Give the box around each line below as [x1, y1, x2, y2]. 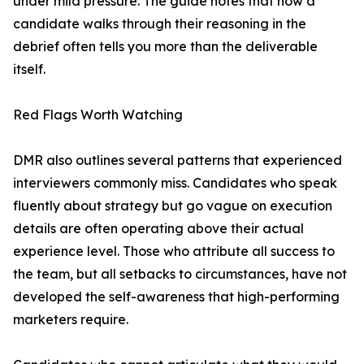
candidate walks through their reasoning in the [13, 15, 306, 32]
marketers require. [13, 311, 128, 327]
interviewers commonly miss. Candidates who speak [13, 175, 337, 191]
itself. [13, 61, 45, 77]
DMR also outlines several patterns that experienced [13, 152, 342, 168]
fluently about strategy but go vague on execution [13, 197, 332, 214]
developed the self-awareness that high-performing [13, 288, 340, 305]
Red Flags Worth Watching [13, 106, 183, 123]
